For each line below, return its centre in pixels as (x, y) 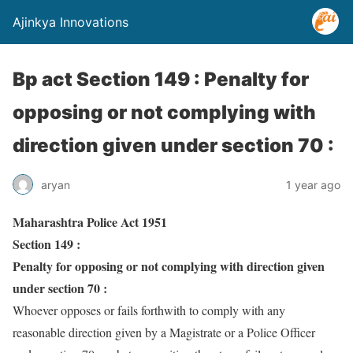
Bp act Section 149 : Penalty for (161, 79)
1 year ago (313, 184)
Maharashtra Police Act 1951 (90, 222)
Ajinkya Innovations (71, 22)
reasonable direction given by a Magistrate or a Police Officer (164, 332)
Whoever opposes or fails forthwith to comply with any (149, 310)
